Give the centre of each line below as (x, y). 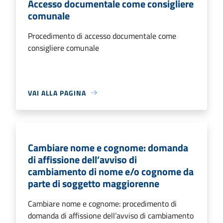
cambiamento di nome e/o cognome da (111, 171)
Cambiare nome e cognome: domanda (108, 147)
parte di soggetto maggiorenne (94, 183)
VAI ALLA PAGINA (57, 93)
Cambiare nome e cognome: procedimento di (102, 203)
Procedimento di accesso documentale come (102, 36)
